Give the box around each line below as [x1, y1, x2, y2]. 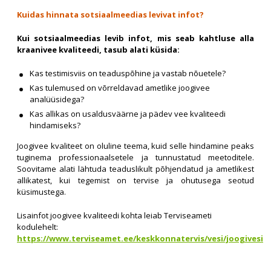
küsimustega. [17, 186, 66, 197]
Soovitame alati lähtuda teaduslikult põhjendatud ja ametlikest [17, 163, 254, 174]
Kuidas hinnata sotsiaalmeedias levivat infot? [17, 9, 204, 20]
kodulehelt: [17, 221, 58, 232]
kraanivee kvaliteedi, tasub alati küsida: [17, 44, 180, 55]
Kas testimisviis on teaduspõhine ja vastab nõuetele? [30, 68, 226, 79]
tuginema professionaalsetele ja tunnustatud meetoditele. [17, 152, 254, 163]
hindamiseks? [30, 120, 80, 131]
